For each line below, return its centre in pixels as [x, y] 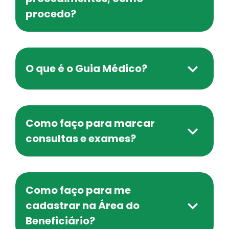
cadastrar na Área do [83, 205]
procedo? [51, 14]
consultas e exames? [81, 139]
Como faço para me [78, 190]
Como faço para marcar [90, 123]
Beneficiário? [60, 221]
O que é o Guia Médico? [86, 68]
